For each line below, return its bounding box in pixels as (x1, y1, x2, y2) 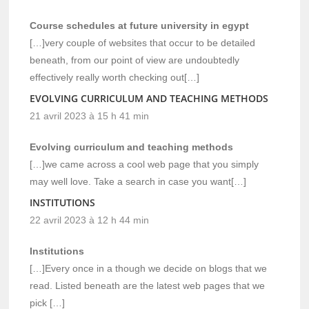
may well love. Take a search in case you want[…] (30, 176, 247, 188)
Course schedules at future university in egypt (30, 20, 250, 32)
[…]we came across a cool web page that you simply (30, 159, 259, 170)
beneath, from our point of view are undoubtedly (30, 54, 240, 66)
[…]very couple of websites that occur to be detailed (30, 37, 256, 49)
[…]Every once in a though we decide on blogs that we (30, 263, 268, 275)
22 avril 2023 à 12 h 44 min (30, 215, 150, 226)
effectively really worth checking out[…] (30, 72, 200, 83)
